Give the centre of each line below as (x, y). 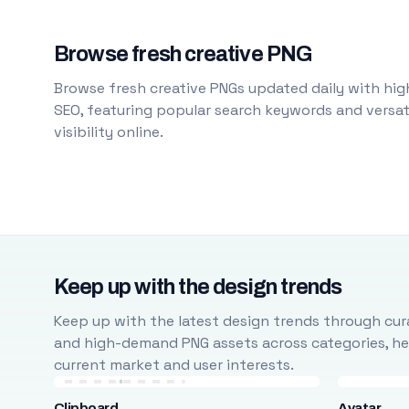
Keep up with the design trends (198, 287)
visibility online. (108, 132)
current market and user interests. (173, 365)
